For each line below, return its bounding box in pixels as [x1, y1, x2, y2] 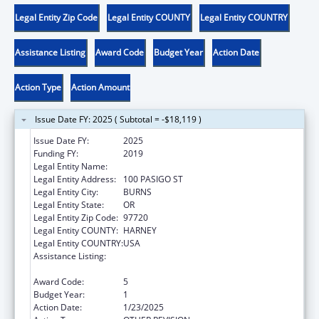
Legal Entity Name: [33, 159, 108, 172]
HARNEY [123, 224, 157, 236]
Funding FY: [33, 147, 78, 159]
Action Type [15, 80, 61, 93]
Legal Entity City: [33, 185, 98, 198]
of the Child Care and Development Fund [123, 262, 283, 275]
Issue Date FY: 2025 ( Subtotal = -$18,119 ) [35, 113, 202, 125]
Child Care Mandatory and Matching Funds [123, 249, 292, 262]
